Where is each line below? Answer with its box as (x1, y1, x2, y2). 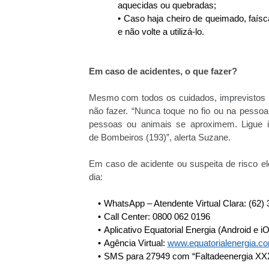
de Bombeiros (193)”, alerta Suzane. (88, 133, 231, 143)
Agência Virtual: (103, 238, 168, 249)
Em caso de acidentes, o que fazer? (88, 67, 237, 77)
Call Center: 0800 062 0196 (103, 212, 210, 222)
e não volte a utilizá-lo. (117, 27, 204, 37)
